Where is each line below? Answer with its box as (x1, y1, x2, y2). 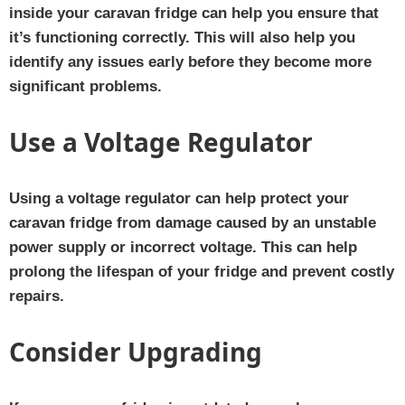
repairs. (9, 287, 64, 305)
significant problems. (9, 77, 162, 95)
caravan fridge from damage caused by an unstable (9, 213, 376, 231)
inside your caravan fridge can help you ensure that (9, 4, 379, 22)
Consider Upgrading (9, 334, 262, 369)
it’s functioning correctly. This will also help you (9, 28, 355, 46)
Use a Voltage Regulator (9, 124, 313, 159)
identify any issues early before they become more (9, 52, 372, 71)
